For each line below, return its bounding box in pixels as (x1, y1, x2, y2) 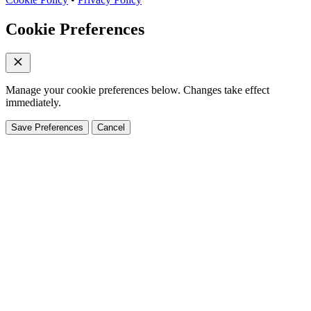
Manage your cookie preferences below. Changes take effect (6, 84, 269, 96)
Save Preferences (11, 122, 83, 133)
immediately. (6, 96, 61, 109)
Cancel (97, 122, 125, 133)
